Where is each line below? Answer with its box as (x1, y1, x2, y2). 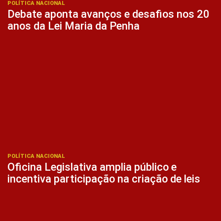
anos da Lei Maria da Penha (7, 19, 140, 32)
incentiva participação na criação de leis (7, 173, 200, 185)
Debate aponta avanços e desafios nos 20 (7, 7, 210, 20)
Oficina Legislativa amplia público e (7, 161, 177, 174)
